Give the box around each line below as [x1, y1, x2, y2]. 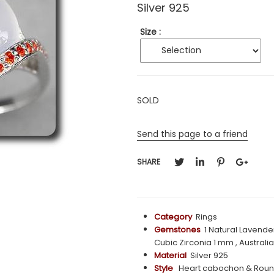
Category [154, 210, 192, 223]
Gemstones [154, 223, 201, 235]
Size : [140, 25, 161, 38]
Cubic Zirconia [154, 236, 212, 248]
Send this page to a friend [137, 127, 248, 140]
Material [154, 249, 187, 261]
